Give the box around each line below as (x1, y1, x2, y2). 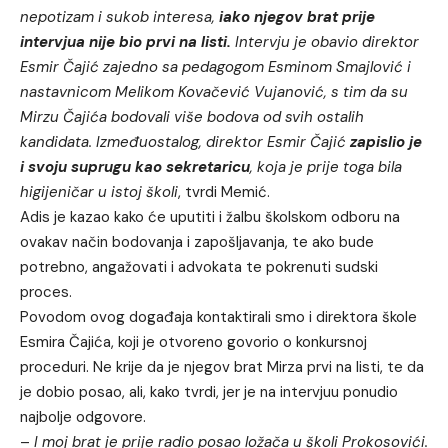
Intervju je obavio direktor (231, 32, 419, 53)
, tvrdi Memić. (178, 182, 270, 203)
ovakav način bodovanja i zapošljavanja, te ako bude (20, 232, 374, 253)
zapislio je (350, 132, 422, 153)
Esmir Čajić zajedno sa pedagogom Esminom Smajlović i (20, 57, 411, 78)
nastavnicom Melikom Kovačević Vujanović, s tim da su (20, 82, 408, 103)
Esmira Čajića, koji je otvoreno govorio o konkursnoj (20, 332, 367, 353)
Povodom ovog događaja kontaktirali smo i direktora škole (20, 307, 417, 328)
